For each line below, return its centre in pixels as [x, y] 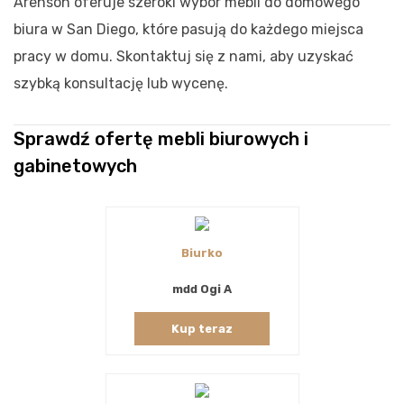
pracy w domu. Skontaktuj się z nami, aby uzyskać [184, 56]
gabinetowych [75, 165]
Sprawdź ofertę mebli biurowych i [161, 138]
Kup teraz [202, 328]
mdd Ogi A [202, 289]
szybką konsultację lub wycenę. [121, 83]
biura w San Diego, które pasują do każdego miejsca [188, 29]
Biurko [202, 252]
